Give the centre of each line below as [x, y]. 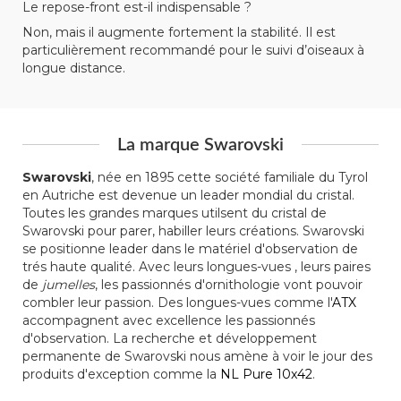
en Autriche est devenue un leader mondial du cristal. [188, 195]
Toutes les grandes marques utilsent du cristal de [175, 213]
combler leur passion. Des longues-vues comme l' [177, 302]
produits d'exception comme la [121, 374]
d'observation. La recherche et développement [170, 338]
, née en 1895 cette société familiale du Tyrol [230, 177]
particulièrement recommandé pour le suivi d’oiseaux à [193, 50]
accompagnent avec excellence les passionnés [169, 320]
